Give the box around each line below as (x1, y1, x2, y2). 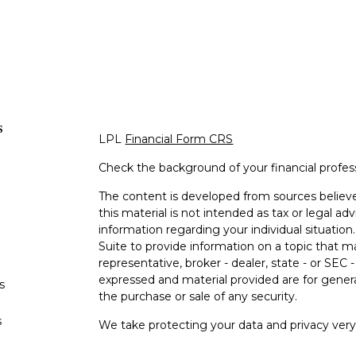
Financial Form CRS (125, 131, 234, 146)
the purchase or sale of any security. (99, 288, 298, 304)
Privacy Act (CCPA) (99, 334, 204, 349)
